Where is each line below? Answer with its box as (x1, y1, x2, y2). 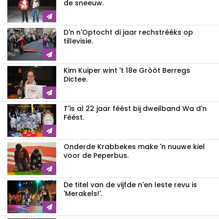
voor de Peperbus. (64, 150, 129, 160)
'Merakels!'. (64, 188, 102, 198)
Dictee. (64, 74, 88, 84)
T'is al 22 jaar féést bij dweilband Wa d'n (64, 103, 207, 113)
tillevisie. (64, 36, 93, 46)
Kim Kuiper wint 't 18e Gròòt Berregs (64, 65, 190, 75)
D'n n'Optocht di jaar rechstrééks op (64, 27, 193, 37)
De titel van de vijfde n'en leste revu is (64, 179, 197, 190)
